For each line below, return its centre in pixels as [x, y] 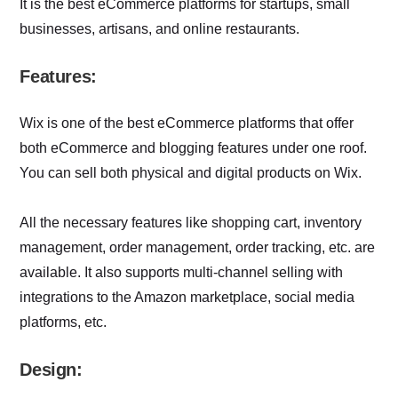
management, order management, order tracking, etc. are [198, 248]
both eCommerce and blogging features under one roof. [194, 148]
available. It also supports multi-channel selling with [182, 273]
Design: [51, 370]
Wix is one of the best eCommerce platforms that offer [187, 123]
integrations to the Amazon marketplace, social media [187, 298]
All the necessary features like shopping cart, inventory [191, 223]
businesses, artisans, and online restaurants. [160, 29]
